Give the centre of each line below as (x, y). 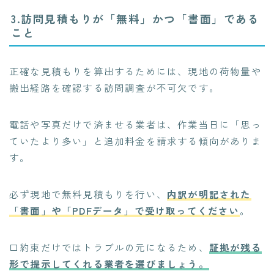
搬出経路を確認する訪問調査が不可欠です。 (115, 87)
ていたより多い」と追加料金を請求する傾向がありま (135, 140)
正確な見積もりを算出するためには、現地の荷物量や (135, 71)
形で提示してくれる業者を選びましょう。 (109, 263)
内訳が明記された (209, 194)
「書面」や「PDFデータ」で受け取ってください (124, 210)
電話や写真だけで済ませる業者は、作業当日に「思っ (135, 124)
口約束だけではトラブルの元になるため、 (109, 247)
